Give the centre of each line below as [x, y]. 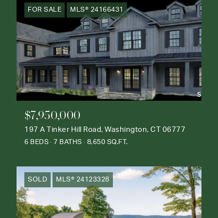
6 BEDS [36, 142]
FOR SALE [45, 10]
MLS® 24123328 [83, 179]
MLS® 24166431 [97, 10]
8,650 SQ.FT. [107, 142]
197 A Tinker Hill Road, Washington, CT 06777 [105, 129]
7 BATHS [68, 142]
